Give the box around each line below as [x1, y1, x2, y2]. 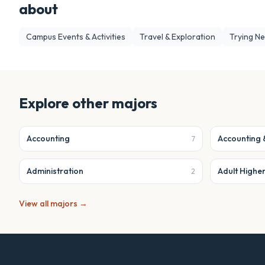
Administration [27, 166, 83, 176]
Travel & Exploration [140, 31, 215, 42]
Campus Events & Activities [26, 31, 125, 42]
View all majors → [19, 198, 88, 209]
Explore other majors [19, 94, 157, 112]
